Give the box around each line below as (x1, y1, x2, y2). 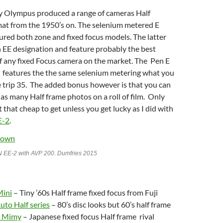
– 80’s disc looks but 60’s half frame (50, 199, 171, 209)
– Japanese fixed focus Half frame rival (21, 211, 154, 221)
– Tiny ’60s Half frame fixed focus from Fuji (12, 187, 158, 197)
